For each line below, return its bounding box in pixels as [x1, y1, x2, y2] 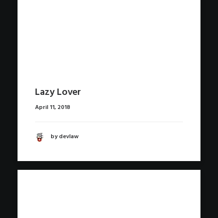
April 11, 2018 [35, 102, 70, 112]
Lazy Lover [35, 84, 81, 100]
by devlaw [51, 132, 79, 142]
